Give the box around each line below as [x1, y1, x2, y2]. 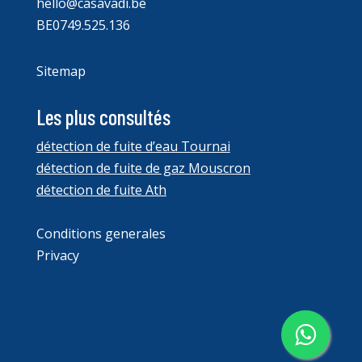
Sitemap [36, 62, 86, 80]
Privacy [36, 246, 79, 264]
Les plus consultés [36, 104, 170, 129]
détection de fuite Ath [36, 181, 166, 199]
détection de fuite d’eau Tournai [36, 137, 230, 155]
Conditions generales [36, 225, 166, 242]
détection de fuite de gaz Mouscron [36, 159, 250, 177]
